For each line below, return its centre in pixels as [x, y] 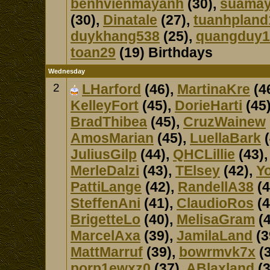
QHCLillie [204, 154]
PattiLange [106, 187]
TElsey [198, 171]
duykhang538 [115, 36]
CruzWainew [224, 122]
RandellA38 [216, 187]
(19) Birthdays [164, 52]
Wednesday [67, 71]
